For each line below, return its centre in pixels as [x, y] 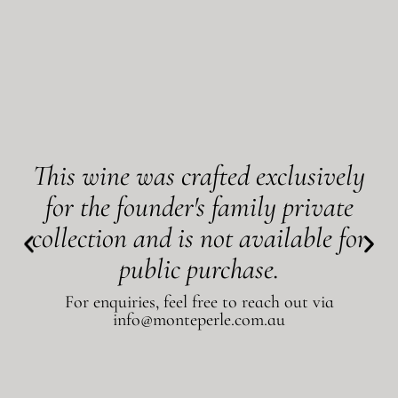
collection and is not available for [199, 237]
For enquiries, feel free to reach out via [199, 302]
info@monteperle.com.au [199, 319]
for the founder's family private [199, 206]
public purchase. [199, 268]
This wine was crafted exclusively [199, 175]
